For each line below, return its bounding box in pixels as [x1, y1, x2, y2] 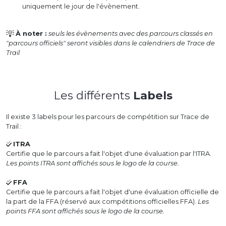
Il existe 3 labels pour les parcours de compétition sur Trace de [6, 113, 209, 121]
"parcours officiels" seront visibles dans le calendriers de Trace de [6, 39, 215, 47]
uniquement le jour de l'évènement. [22, 3, 140, 11]
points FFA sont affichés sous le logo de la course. [6, 207, 164, 215]
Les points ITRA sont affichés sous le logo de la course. [6, 159, 179, 167]
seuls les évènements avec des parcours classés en [48, 30, 213, 38]
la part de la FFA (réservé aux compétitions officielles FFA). [6, 198, 198, 206]
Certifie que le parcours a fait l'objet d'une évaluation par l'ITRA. [6, 150, 211, 158]
